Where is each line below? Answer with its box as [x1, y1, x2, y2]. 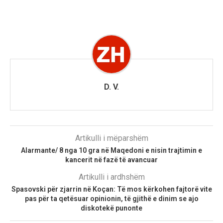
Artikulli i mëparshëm [75, 133, 148, 143]
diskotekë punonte [81, 204, 142, 212]
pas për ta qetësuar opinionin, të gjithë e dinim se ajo [24, 194, 199, 203]
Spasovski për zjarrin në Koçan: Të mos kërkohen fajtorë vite [11, 185, 212, 193]
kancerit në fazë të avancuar [65, 155, 158, 164]
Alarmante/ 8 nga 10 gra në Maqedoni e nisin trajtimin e [21, 146, 202, 154]
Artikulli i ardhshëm [78, 172, 145, 182]
